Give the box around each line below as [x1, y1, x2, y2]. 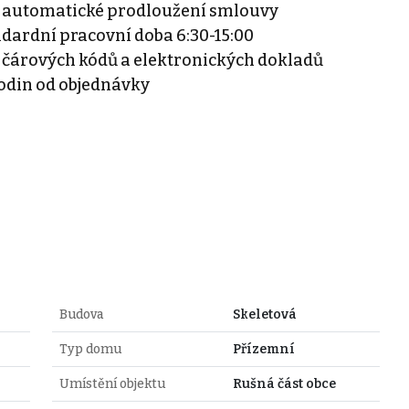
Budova [58, 306, 103, 322]
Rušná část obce [232, 375, 336, 392]
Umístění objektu [58, 375, 165, 392]
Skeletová [232, 306, 297, 322]
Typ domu [58, 341, 121, 357]
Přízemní [232, 341, 295, 357]
